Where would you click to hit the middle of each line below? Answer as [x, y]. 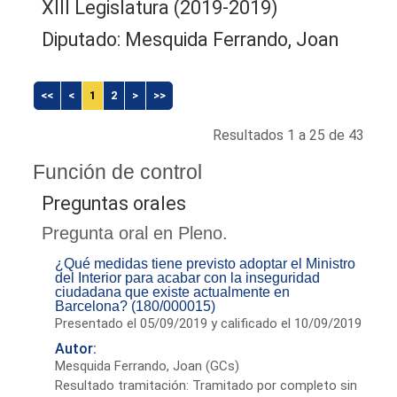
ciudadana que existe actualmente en [173, 292]
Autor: [76, 348]
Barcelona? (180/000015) [136, 306]
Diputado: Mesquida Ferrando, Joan [191, 39]
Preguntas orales [114, 203]
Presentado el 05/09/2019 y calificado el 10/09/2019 [209, 323]
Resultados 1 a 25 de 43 [288, 135]
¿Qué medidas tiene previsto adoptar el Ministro [206, 263]
